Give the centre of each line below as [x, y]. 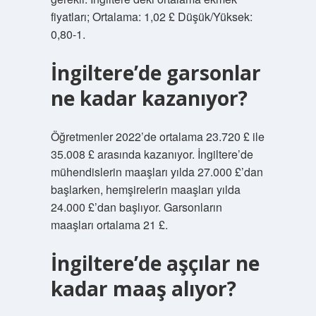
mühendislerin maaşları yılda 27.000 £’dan [157, 172]
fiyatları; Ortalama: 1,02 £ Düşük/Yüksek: [151, 17]
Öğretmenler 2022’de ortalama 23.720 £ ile [157, 136]
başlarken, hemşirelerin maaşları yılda [145, 189]
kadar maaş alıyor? [143, 288]
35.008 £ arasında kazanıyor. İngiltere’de [152, 154]
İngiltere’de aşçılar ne [155, 263]
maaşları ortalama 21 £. [109, 225]
